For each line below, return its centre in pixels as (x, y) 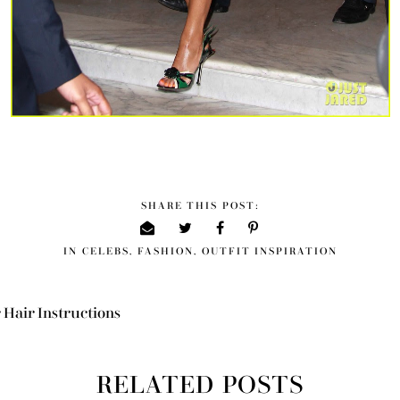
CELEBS (105, 251)
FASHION (165, 251)
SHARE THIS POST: (200, 205)
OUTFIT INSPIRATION (269, 251)
